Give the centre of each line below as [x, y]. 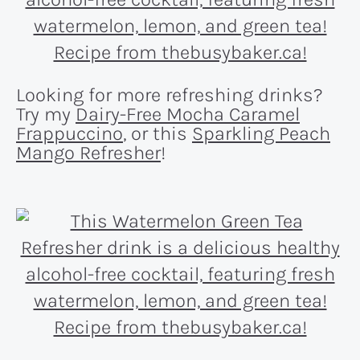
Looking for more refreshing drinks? [170, 95]
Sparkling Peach [261, 134]
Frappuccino [70, 134]
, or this [157, 134]
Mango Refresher [88, 153]
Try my [46, 115]
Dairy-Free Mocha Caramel [188, 115]
